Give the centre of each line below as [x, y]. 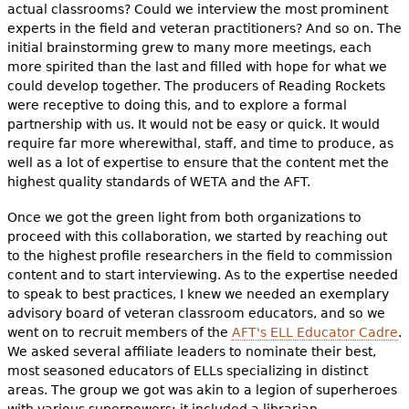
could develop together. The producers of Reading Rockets [196, 85]
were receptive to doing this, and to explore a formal [177, 105]
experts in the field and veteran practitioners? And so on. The [204, 28]
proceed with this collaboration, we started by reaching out [197, 236]
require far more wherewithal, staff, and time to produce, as [200, 143]
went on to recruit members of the [119, 332]
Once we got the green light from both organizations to [184, 217]
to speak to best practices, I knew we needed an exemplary [198, 294]
